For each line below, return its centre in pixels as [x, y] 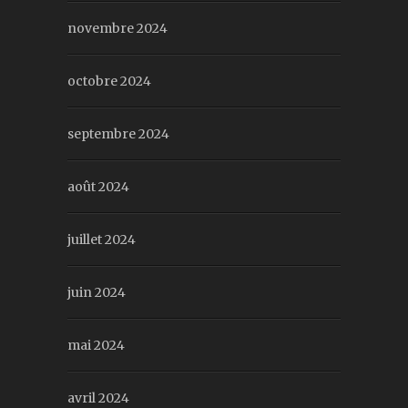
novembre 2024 [117, 29]
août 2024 [98, 187]
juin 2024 [97, 293]
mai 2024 [96, 346]
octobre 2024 [109, 82]
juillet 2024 [102, 240]
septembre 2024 [118, 134]
